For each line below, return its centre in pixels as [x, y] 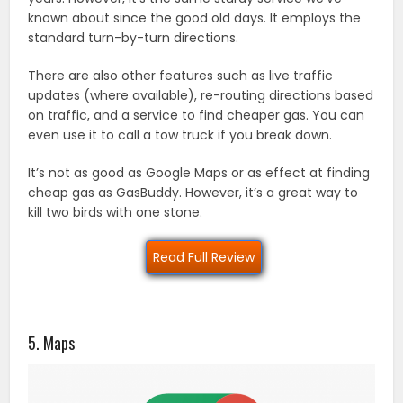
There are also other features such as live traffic [181, 75]
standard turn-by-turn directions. [134, 37]
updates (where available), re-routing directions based [201, 95]
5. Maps [52, 342]
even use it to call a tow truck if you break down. [180, 134]
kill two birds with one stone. [116, 212]
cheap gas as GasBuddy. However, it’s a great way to [193, 192]
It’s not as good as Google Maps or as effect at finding [199, 172]
